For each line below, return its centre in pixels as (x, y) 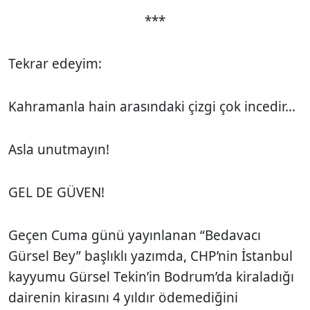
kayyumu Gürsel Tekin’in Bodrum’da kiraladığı (151, 276)
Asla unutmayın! (59, 149)
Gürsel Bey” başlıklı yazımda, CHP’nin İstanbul (151, 256)
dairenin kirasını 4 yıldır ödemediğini (123, 297)
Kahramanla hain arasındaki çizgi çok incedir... (154, 106)
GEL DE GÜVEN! (58, 192)
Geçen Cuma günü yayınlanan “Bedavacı (135, 235)
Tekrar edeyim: (57, 63)
